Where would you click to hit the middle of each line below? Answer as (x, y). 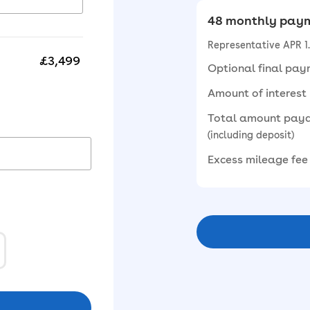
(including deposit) (251, 135)
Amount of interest (257, 93)
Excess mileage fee (258, 159)
